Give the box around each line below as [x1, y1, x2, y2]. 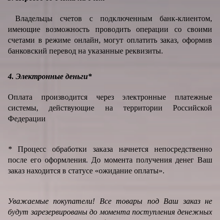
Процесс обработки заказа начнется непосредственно [18, 145, 212, 153]
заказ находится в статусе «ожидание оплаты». [8, 166, 165, 175]
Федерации [8, 114, 46, 123]
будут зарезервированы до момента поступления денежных [8, 208, 212, 216]
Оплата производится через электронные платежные [8, 93, 212, 101]
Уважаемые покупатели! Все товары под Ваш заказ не [8, 197, 212, 205]
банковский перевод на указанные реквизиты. [8, 47, 163, 55]
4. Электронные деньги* [8, 72, 92, 81]
